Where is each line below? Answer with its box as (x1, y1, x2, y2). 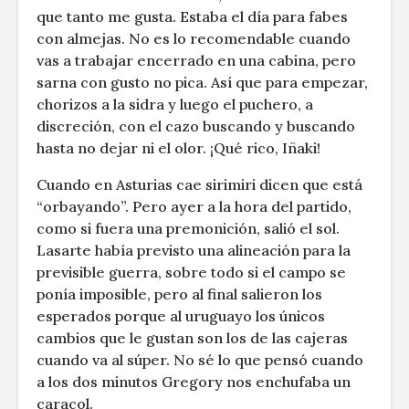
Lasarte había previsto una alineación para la (37, 241, 351, 260)
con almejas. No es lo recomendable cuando (37, 29, 351, 48)
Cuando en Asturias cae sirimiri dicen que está (37, 175, 362, 194)
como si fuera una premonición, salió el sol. (37, 219, 340, 238)
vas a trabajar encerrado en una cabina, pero (37, 51, 356, 70)
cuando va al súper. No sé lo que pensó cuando (37, 351, 363, 370)
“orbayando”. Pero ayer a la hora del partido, (37, 197, 351, 216)
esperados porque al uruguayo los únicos (37, 307, 325, 326)
